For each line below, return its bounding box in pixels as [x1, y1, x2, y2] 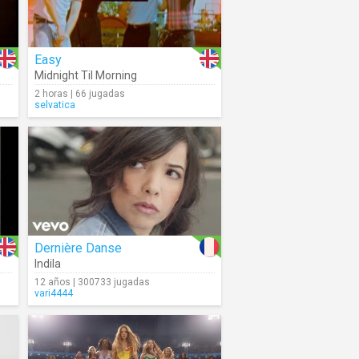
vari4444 [34, 288, 73, 299]
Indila [34, 257, 61, 270]
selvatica [34, 99, 75, 111]
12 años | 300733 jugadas [34, 276, 150, 288]
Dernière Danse [34, 240, 122, 256]
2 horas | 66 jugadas [34, 88, 125, 99]
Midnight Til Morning [34, 69, 137, 82]
